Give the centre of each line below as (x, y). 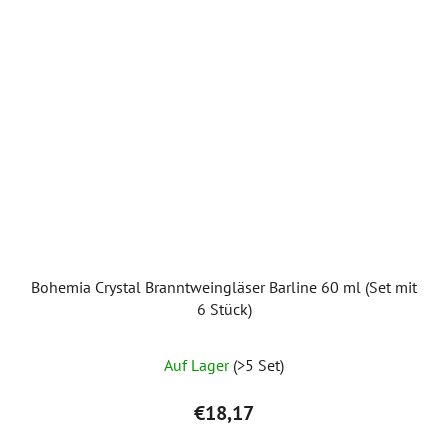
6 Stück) (224, 308)
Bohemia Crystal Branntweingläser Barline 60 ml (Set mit (224, 286)
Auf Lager (198, 364)
